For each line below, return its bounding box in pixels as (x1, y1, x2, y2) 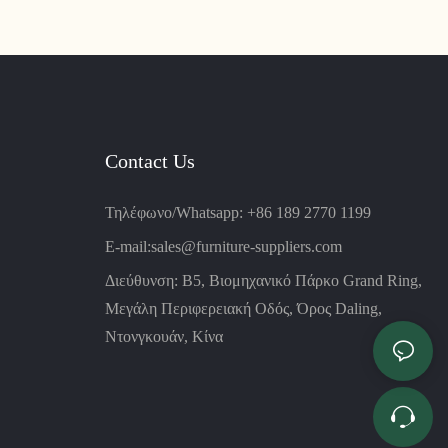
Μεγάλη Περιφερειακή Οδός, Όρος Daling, (104, 299, 382, 319)
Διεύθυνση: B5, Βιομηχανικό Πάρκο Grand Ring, (104, 271, 422, 291)
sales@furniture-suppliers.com (150, 237, 342, 257)
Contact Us (104, 148, 195, 173)
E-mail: (104, 237, 151, 257)
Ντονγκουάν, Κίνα (104, 327, 223, 347)
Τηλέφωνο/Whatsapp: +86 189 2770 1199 (104, 203, 371, 223)
